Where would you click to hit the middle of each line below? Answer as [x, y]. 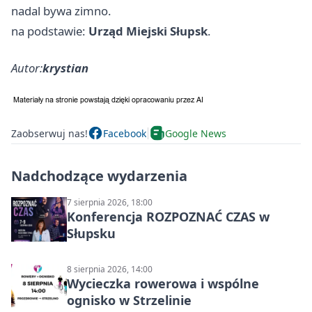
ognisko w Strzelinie [129, 301]
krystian [65, 68]
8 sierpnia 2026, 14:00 [110, 270]
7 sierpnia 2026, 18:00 [110, 203]
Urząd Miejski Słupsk [148, 31]
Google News [196, 133]
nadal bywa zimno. [61, 11]
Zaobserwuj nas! [49, 133]
